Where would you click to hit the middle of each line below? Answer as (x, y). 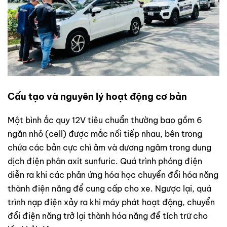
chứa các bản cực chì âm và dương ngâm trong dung (109, 147)
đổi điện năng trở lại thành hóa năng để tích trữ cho (108, 216)
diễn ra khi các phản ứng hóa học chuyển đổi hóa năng (113, 175)
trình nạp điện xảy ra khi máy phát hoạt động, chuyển (111, 202)
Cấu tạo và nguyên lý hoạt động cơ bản (97, 96)
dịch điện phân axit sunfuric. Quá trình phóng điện (105, 161)
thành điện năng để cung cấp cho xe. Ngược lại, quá (109, 188)
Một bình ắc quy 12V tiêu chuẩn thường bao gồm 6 (105, 120)
